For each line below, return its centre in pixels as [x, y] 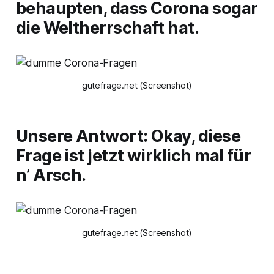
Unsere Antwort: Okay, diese [128, 136]
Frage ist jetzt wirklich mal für [133, 156]
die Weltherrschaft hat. [107, 28]
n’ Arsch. [51, 176]
